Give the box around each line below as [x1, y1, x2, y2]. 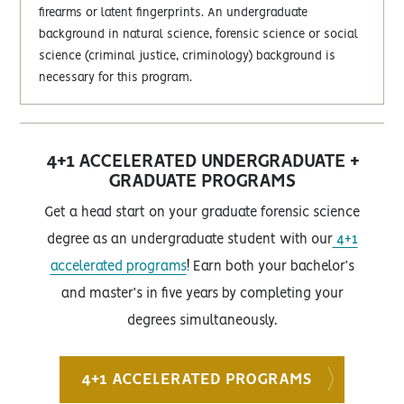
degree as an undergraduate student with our [46, 233, 333, 246]
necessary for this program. [39, 71, 193, 84]
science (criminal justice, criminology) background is [39, 50, 336, 62]
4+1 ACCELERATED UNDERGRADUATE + [45, 152, 359, 170]
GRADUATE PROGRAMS [108, 172, 296, 190]
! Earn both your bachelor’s [186, 260, 354, 273]
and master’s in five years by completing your [60, 287, 344, 300]
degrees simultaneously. [127, 314, 277, 327]
